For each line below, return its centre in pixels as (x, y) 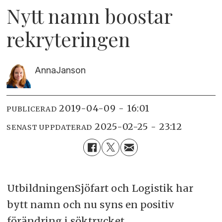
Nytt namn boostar (89, 15)
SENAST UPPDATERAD (50, 127)
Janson (71, 70)
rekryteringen (69, 39)
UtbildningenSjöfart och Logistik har (100, 188)
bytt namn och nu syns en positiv (90, 204)
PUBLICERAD (32, 109)
